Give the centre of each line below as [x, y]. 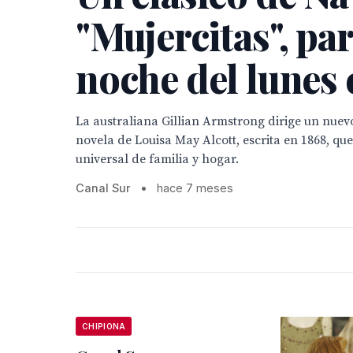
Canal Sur [103, 188]
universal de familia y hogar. [157, 159]
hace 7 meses [195, 188]
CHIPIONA [104, 326]
